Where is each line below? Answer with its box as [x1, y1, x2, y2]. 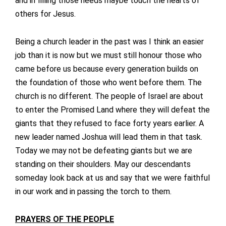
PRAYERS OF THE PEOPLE [15, 214, 114, 224]
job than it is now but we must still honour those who [15, 50, 202, 61]
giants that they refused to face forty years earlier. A [15, 119, 204, 129]
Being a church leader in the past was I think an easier [15, 37, 204, 47]
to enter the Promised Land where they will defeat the [15, 105, 210, 115]
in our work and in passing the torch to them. [15, 187, 172, 197]
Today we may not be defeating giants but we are [15, 146, 192, 156]
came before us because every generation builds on [15, 64, 198, 74]
